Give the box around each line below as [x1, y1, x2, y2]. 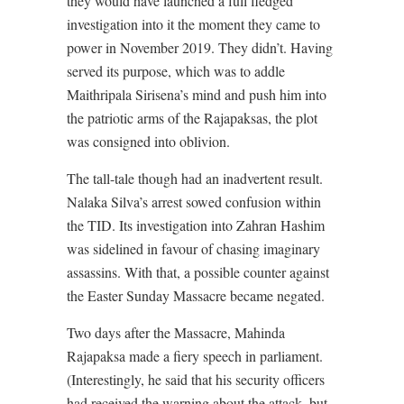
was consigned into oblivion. [67, 132, 234, 151]
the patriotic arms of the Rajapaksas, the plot [67, 108, 317, 128]
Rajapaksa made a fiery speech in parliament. [67, 346, 323, 366]
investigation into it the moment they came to [67, 14, 320, 34]
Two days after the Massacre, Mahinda [67, 323, 285, 343]
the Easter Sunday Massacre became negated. [67, 286, 325, 306]
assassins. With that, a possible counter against [67, 262, 329, 282]
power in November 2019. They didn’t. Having [67, 38, 333, 58]
